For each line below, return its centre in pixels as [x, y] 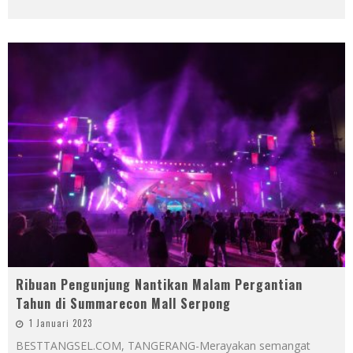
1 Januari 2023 [61, 323]
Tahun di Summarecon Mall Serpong [123, 304]
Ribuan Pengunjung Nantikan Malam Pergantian [159, 285]
